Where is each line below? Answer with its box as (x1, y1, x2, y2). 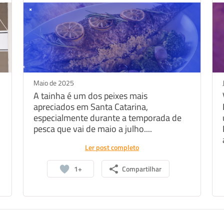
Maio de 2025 (33, 77, 74, 88)
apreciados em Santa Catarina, (33, 100, 148, 113)
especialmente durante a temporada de (33, 111, 182, 124)
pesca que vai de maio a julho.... (33, 122, 152, 135)
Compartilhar (122, 163, 161, 174)
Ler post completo (85, 142, 139, 152)
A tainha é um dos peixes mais (33, 89, 148, 102)
